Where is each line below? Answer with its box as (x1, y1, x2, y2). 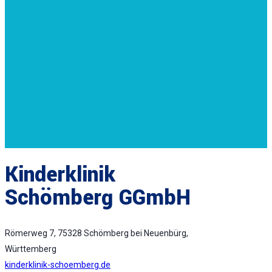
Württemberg (5, 243, 56, 254)
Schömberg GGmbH (5, 183, 191, 214)
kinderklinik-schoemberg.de (5, 259, 110, 270)
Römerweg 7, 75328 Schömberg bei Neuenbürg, (5, 228, 188, 238)
